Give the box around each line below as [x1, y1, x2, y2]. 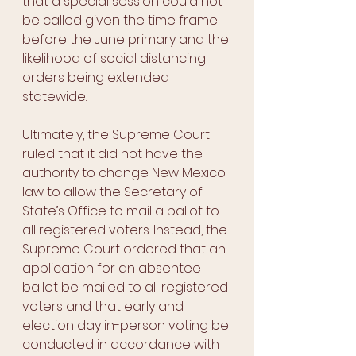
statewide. [22, 87, 90, 106]
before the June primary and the [22, 30, 232, 48]
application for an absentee [22, 259, 204, 277]
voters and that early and [22, 297, 187, 315]
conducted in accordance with [22, 335, 222, 354]
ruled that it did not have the [22, 145, 206, 163]
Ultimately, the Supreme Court [22, 126, 213, 144]
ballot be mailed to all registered [22, 278, 231, 296]
